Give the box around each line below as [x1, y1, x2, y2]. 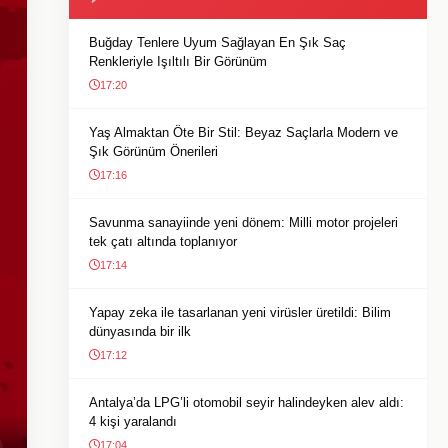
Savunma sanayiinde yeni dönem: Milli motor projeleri [89, 215, 398, 230]
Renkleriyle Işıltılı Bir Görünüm [89, 54, 267, 69]
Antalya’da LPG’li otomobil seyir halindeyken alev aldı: [89, 395, 404, 410]
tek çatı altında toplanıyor [89, 234, 237, 249]
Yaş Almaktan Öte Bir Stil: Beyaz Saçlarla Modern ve [89, 125, 398, 140]
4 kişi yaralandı [89, 414, 177, 429]
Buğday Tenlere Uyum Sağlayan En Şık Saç [89, 35, 346, 50]
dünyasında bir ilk [89, 324, 191, 339]
